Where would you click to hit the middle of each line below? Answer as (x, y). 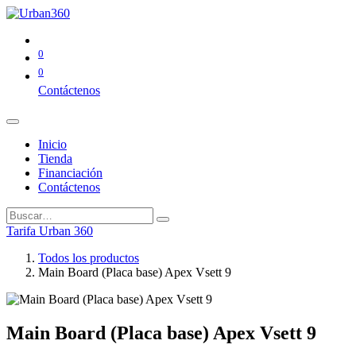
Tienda (55, 158)
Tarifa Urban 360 (50, 230)
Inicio (52, 144)
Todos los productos (89, 257)
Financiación (70, 172)
